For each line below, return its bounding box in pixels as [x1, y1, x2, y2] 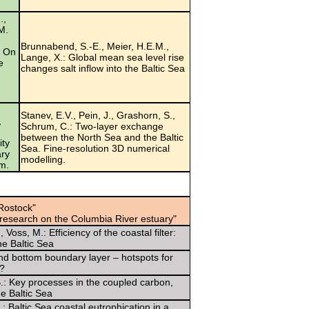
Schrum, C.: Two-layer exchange [21, 120, 163, 132]
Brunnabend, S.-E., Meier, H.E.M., [21, 40, 169, 52]
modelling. [21, 153, 66, 165]
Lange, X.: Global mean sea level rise [21, 51, 184, 63]
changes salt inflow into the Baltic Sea [21, 62, 185, 74]
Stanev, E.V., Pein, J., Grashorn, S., [21, 109, 175, 121]
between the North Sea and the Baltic [21, 131, 183, 143]
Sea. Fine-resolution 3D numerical [21, 142, 170, 154]
